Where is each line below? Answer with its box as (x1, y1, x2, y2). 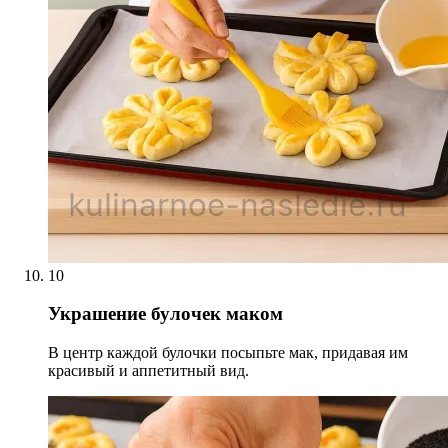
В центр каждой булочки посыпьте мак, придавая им (48, 344, 408, 362)
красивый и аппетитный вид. (48, 362, 249, 380)
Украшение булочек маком (48, 303, 283, 325)
